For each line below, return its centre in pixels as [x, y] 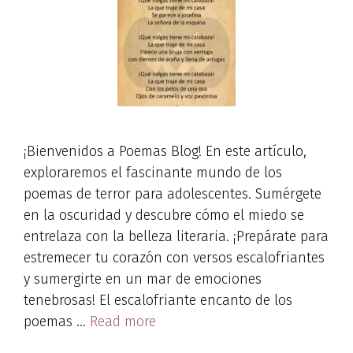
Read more [123, 321]
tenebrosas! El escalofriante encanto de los [158, 300]
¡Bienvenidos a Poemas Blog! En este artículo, [165, 151]
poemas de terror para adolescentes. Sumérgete [173, 194]
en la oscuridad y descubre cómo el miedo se [164, 215]
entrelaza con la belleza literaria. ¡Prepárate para [176, 236]
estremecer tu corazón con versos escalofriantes [174, 258]
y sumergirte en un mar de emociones [143, 279]
